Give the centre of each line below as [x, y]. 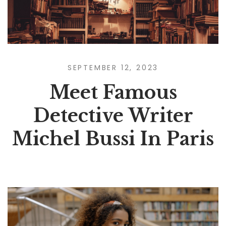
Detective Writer [113, 116]
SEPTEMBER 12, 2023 [113, 67]
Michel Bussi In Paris [113, 139]
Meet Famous [113, 92]
